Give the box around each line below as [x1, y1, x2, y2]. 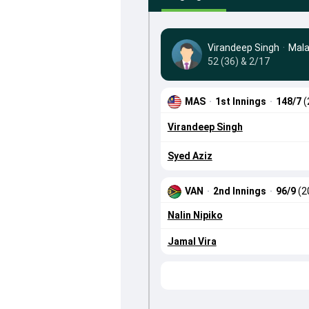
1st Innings [215, 96, 266, 108]
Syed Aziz [167, 150, 212, 162]
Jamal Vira [167, 236, 217, 248]
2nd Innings [212, 186, 266, 197]
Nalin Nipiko [167, 210, 223, 221]
